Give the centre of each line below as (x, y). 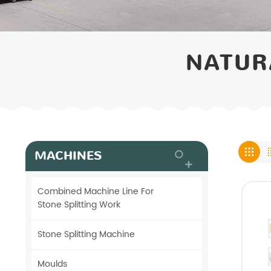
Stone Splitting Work (79, 205)
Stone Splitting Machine (86, 234)
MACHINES (68, 156)
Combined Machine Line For (96, 191)
